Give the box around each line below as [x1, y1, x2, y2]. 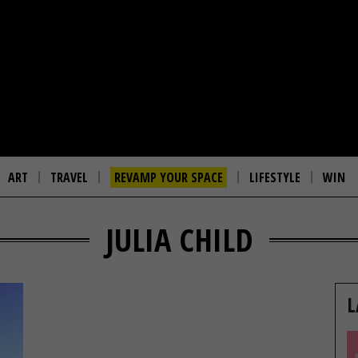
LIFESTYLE [249, 169, 300, 186]
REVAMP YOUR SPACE [114, 169, 223, 186]
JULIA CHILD [105, 217, 253, 261]
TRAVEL [50, 169, 88, 186]
